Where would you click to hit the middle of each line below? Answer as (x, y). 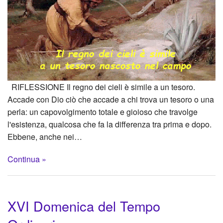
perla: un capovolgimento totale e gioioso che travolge (103, 111)
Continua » (27, 159)
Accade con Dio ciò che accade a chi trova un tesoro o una (111, 99)
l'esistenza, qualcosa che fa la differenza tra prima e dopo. (110, 124)
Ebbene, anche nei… (45, 136)
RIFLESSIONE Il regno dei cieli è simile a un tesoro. (101, 87)
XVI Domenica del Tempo (84, 206)
